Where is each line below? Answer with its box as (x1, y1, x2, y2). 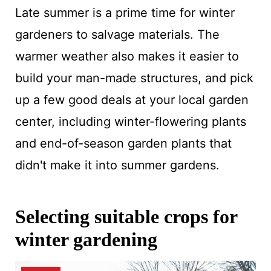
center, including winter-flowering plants (15, 114, 246, 129)
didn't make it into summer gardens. (15, 157, 223, 172)
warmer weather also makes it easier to (15, 48, 239, 64)
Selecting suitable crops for (15, 205, 237, 227)
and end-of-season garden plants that (15, 135, 232, 151)
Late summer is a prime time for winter (15, 5, 235, 20)
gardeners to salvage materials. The (15, 27, 220, 42)
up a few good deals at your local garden (15, 92, 249, 107)
